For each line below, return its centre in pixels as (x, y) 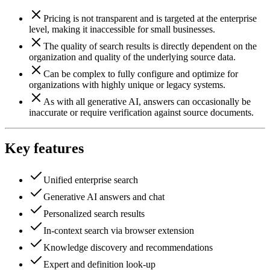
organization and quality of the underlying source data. (132, 57)
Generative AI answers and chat (104, 197)
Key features (44, 149)
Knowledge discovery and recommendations (128, 248)
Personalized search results (94, 214)
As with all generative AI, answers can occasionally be (147, 101)
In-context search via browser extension (119, 231)
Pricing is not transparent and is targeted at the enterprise (150, 18)
